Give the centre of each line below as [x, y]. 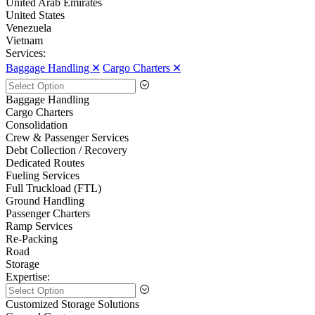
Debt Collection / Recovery [66, 150]
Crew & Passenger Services [67, 138]
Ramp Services [39, 226]
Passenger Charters [48, 214]
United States [35, 15]
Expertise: [28, 277]
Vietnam [24, 41]
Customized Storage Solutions [72, 304]
